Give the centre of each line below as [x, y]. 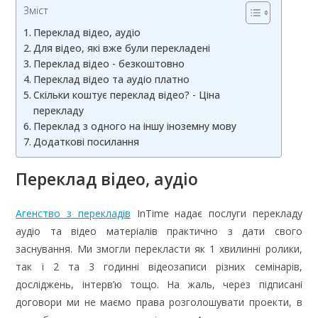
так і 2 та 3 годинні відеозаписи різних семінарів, [159, 266]
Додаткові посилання [87, 141]
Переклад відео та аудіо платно [112, 79]
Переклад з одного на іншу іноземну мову [135, 126]
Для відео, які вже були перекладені [122, 48]
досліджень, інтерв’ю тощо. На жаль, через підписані [159, 284]
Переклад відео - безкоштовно [109, 63]
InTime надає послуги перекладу [216, 213]
